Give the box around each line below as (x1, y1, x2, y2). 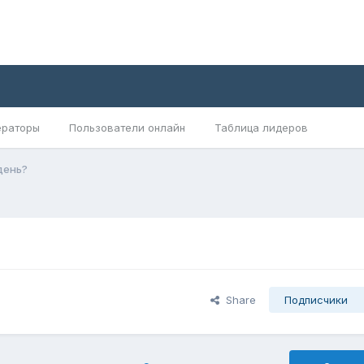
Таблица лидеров (214, 121, 308, 134)
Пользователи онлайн (68, 121, 185, 134)
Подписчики (284, 293, 348, 307)
